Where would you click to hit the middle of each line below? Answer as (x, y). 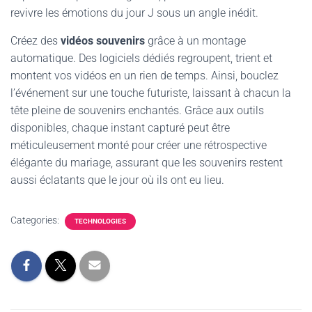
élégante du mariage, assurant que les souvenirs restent (147, 163)
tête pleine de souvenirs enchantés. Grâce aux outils (137, 110)
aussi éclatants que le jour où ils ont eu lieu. (117, 180)
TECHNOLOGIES (100, 221)
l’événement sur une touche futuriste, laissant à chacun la (151, 93)
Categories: (36, 220)
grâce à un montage (195, 41)
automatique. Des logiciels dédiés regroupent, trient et (141, 58)
